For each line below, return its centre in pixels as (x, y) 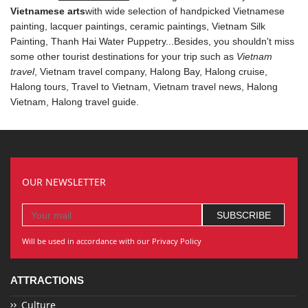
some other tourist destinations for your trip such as (123, 57)
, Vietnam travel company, (92, 72)
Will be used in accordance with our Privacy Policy (111, 241)
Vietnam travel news (197, 87)
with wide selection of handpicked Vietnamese (185, 11)
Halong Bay (175, 72)
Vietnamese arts (48, 11)
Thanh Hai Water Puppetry (108, 42)
